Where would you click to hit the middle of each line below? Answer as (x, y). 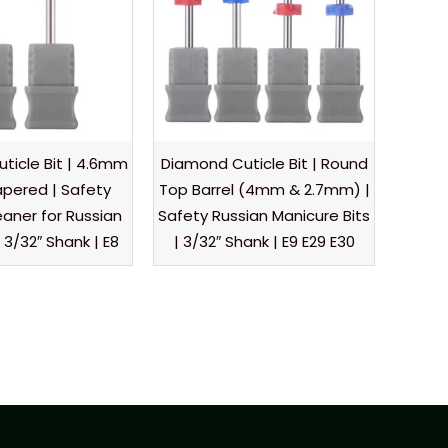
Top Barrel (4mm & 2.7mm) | (264, 190)
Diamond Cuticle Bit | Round (264, 164)
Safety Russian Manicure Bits (264, 216)
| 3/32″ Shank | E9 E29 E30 (264, 242)
